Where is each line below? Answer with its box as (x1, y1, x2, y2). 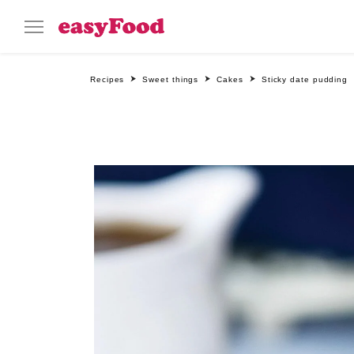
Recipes (90, 75, 125, 84)
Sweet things (142, 75, 199, 84)
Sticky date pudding (261, 75, 348, 84)
